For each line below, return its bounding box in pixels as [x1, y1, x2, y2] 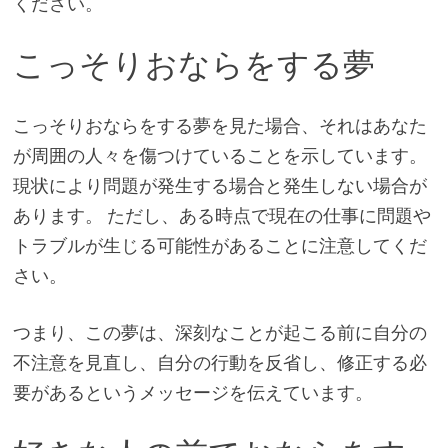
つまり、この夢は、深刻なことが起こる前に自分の [12, 320, 427, 344]
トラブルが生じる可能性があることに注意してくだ [12, 233, 427, 257]
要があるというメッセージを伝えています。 [12, 380, 373, 404]
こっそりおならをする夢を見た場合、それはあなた [12, 113, 427, 137]
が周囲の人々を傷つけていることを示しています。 [12, 143, 427, 167]
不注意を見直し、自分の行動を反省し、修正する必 [12, 350, 427, 374]
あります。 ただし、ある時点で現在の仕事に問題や [12, 203, 431, 227]
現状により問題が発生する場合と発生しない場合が [12, 173, 427, 197]
